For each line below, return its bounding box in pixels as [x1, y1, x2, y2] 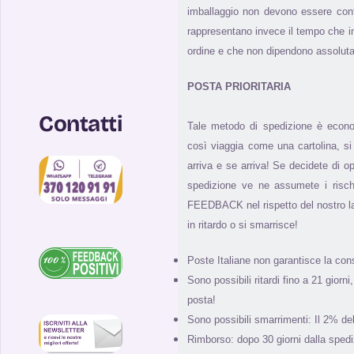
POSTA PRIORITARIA [187, 81, 291, 93]
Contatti [39, 110, 122, 137]
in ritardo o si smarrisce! [187, 219, 298, 232]
